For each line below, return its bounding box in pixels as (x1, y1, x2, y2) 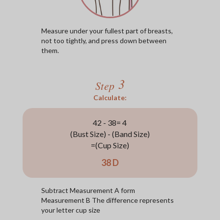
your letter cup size (41, 205, 100, 214)
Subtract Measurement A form (41, 186, 135, 194)
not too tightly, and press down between (41, 36, 166, 45)
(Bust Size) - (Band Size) (70, 129, 150, 139)
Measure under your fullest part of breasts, (41, 26, 173, 35)
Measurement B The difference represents (41, 195, 174, 204)
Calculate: (93, 93, 127, 102)
